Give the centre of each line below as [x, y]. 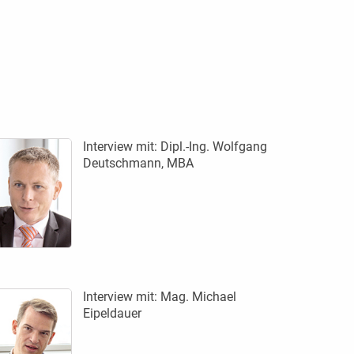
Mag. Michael [198, 296]
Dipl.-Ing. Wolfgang [213, 146]
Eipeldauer [112, 313]
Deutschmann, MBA [138, 163]
